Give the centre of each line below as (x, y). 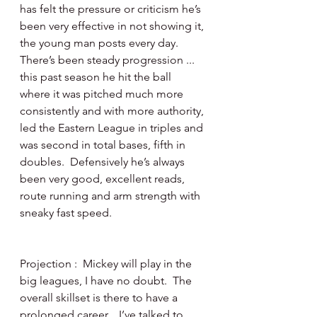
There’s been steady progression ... (109, 60)
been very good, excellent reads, (104, 179)
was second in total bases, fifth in (104, 145)
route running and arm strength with (111, 196)
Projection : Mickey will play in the (107, 264)
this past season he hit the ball (97, 77)
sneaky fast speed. (66, 213)
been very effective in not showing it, (113, 26)
